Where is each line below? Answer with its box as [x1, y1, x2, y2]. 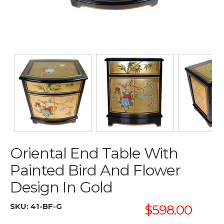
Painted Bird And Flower [10, 161, 180, 179]
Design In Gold [10, 178, 112, 196]
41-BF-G [30, 201, 62, 211]
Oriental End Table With [10, 144, 178, 162]
